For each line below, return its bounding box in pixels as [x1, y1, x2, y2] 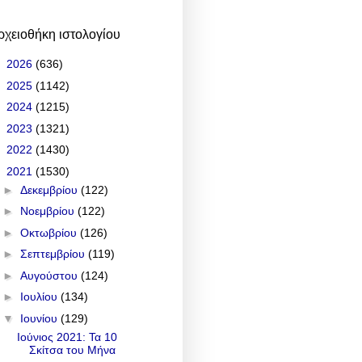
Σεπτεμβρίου [19, 247, 88, 261]
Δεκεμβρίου [19, 183, 81, 196]
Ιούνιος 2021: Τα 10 [16, 330, 117, 343]
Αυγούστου [19, 268, 81, 282]
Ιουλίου [19, 290, 61, 304]
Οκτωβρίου [19, 225, 80, 239]
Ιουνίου [19, 311, 61, 325]
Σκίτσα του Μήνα [28, 343, 116, 356]
